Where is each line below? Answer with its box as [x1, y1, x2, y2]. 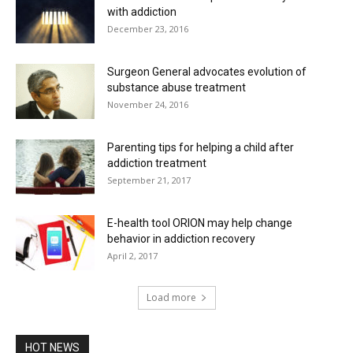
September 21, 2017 [107, 174, 191, 187]
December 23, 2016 [107, 23, 188, 35]
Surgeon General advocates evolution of [107, 65, 307, 79]
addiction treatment [107, 157, 206, 170]
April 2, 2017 [107, 250, 158, 262]
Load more [146, 291, 196, 305]
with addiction [107, 6, 176, 19]
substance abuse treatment [107, 81, 246, 95]
